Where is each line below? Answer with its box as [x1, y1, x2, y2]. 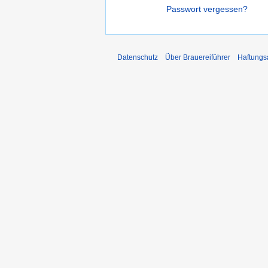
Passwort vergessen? [166, 4, 248, 14]
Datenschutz [117, 53, 158, 62]
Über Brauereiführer [165, 53, 230, 62]
